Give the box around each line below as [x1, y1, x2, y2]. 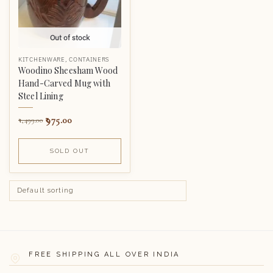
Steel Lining [18, 90, 63, 102]
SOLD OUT [49, 147, 90, 154]
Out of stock [50, 33, 90, 42]
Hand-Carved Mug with [18, 77, 110, 89]
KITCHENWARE [18, 55, 65, 63]
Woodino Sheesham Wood [18, 65, 118, 76]
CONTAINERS [69, 55, 110, 63]
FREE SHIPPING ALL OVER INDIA [29, 250, 180, 258]
